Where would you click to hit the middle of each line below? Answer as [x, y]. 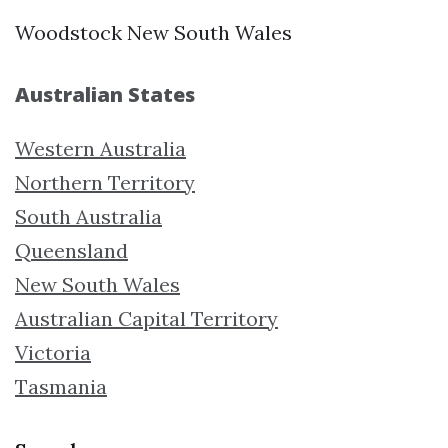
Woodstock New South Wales [153, 32]
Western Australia [100, 148]
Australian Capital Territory [146, 318]
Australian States [105, 94]
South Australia [88, 216]
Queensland [71, 250]
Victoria [53, 352]
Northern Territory [105, 182]
